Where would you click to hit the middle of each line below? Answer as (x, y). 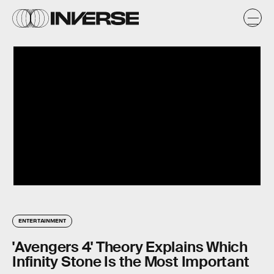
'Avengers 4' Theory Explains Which (130, 247)
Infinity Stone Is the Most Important (131, 262)
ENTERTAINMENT (42, 220)
